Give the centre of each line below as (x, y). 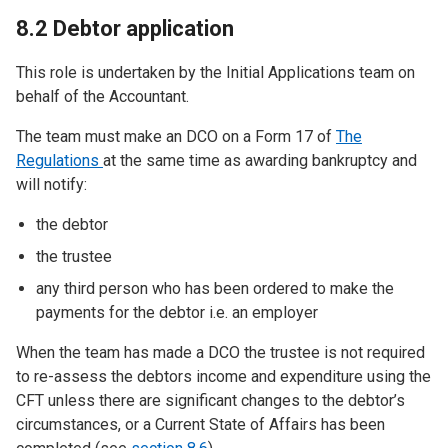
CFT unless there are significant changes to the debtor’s (210, 400)
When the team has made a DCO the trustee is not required (220, 352)
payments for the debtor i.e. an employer (177, 312)
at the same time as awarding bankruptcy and (260, 160)
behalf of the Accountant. (102, 96)
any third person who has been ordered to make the (215, 288)
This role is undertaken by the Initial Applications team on (215, 72)
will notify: (51, 184)
